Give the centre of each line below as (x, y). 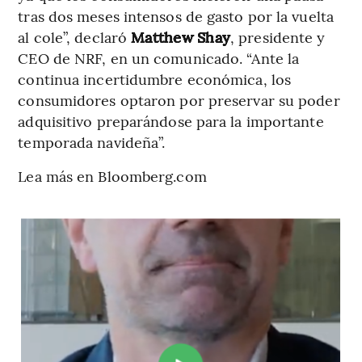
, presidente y (278, 36)
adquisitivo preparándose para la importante (171, 120)
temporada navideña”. (92, 141)
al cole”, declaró (75, 36)
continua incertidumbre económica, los (155, 78)
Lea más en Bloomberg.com (112, 175)
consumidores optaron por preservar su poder (179, 99)
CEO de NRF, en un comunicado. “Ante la (159, 57)
